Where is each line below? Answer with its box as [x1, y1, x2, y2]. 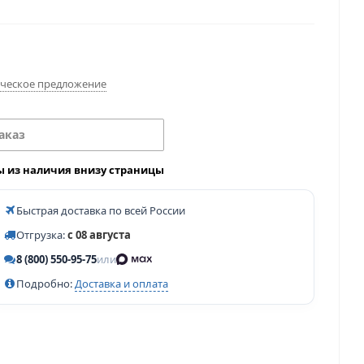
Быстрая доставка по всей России [16, 203, 185, 218]
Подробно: [16, 276, 75, 291]
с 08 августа [67, 227, 131, 242]
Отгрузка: [16, 227, 67, 242]
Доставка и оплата [75, 276, 168, 291]
